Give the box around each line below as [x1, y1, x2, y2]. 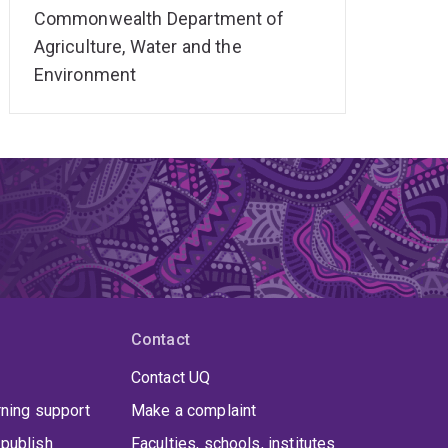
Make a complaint [130, 401, 257, 421]
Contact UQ [130, 368, 211, 388]
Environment [33, 64, 137, 86]
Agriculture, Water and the [33, 36, 242, 58]
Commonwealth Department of [33, 8, 284, 30]
